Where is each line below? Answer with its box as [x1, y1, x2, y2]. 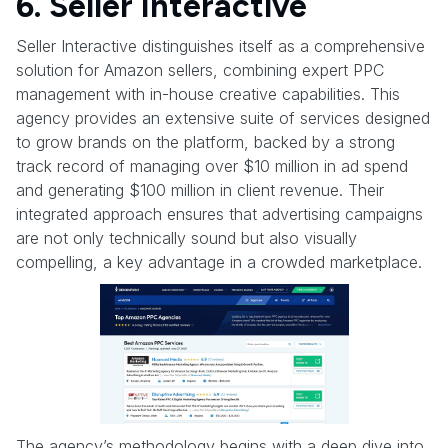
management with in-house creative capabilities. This [16, 83, 400, 104]
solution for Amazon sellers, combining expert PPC [16, 59, 384, 80]
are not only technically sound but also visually [16, 227, 357, 248]
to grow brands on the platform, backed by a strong [16, 131, 395, 152]
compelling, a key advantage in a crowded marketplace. [16, 251, 422, 272]
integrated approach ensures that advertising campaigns [16, 203, 423, 224]
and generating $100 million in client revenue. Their [16, 179, 384, 200]
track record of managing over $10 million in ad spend [16, 155, 408, 176]
